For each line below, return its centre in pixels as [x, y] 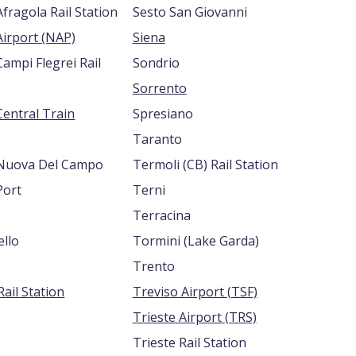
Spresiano [163, 114]
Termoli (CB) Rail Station [205, 164]
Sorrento [159, 88]
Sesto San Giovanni [190, 12]
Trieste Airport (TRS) [240, 317]
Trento [153, 266]
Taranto [157, 139]
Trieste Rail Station [189, 342]
